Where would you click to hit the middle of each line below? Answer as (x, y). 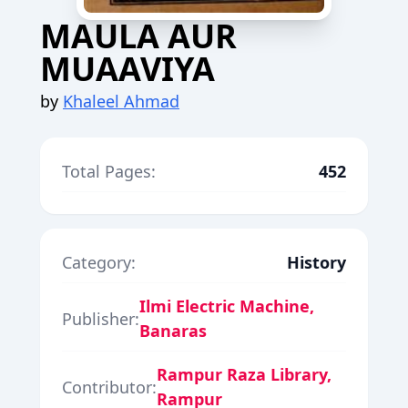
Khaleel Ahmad (121, 101)
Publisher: (101, 318)
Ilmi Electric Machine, (227, 306)
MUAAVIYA (127, 69)
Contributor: (109, 387)
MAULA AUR (138, 36)
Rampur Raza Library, (244, 374)
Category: (99, 262)
